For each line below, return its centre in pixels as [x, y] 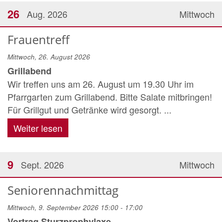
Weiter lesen [38, 128]
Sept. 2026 [42, 165]
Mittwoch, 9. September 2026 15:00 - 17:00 [75, 207]
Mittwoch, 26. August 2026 [49, 57]
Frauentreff [38, 39]
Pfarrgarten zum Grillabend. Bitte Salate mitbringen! [110, 97]
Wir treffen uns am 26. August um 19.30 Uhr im [101, 84]
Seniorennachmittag [63, 190]
